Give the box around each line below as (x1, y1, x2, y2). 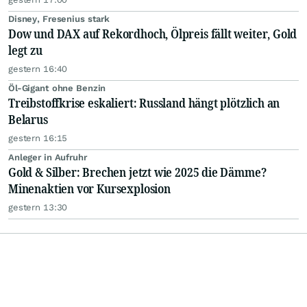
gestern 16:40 (8, 64, 68, 75)
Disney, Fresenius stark (8, 14, 110, 25)
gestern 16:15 (8, 133, 68, 144)
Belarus (8, 111, 48, 128)
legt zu (8, 42, 42, 59)
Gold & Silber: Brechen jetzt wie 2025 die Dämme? (8, 164, 267, 181)
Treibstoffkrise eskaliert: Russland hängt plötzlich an (8, 95, 280, 112)
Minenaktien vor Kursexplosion (8, 180, 171, 197)
